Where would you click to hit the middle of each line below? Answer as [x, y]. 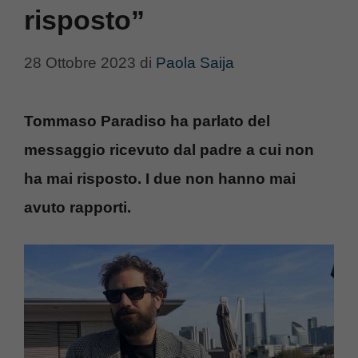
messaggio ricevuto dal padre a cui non [169, 149]
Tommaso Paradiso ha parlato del [147, 121]
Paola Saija [195, 62]
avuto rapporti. [78, 207]
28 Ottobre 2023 [80, 62]
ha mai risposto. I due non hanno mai [160, 178]
